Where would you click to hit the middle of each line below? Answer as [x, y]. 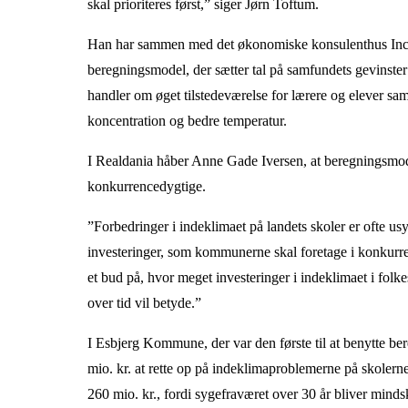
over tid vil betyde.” [148, 303]
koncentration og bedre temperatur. [189, 121]
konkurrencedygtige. [148, 186]
